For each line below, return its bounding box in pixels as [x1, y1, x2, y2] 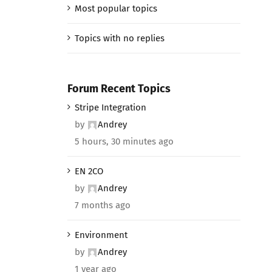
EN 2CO [74, 165, 103, 177]
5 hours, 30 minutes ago [74, 135, 174, 147]
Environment [74, 229, 127, 240]
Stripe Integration [74, 101, 146, 113]
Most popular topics [74, 2, 157, 14]
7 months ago [74, 199, 131, 211]
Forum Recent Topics [67, 81, 171, 95]
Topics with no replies [74, 32, 165, 44]
